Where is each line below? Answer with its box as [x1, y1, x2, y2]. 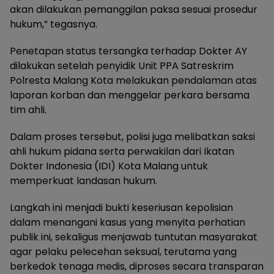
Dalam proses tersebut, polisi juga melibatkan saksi [10, 130, 255, 144]
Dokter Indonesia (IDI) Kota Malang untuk [10, 159, 208, 174]
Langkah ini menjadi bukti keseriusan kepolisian [10, 201, 233, 215]
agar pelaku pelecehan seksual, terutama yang [10, 245, 237, 259]
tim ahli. [10, 103, 46, 117]
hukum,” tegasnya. [10, 17, 97, 32]
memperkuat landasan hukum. [10, 174, 157, 188]
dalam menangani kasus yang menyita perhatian [10, 215, 245, 230]
